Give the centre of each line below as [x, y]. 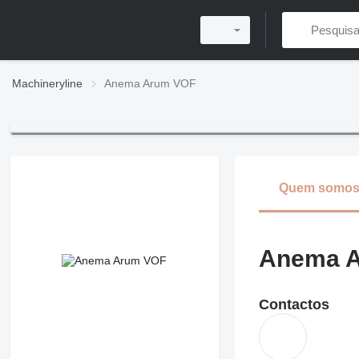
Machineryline [47, 83]
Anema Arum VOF [150, 83]
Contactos [294, 305]
